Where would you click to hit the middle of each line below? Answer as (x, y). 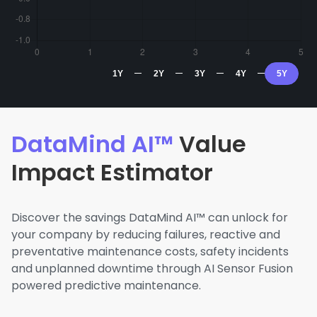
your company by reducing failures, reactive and (146, 235)
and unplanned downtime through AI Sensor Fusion (152, 269)
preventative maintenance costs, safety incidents (150, 252)
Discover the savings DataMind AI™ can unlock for (150, 218)
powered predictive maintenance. (106, 286)
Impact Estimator (112, 172)
